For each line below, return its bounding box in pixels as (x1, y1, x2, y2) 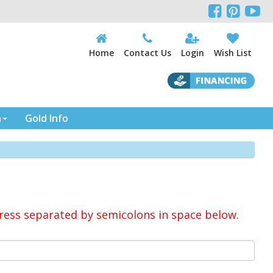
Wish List (213, 47, 252, 58)
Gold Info (25, 111, 68, 125)
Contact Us (123, 47, 171, 58)
